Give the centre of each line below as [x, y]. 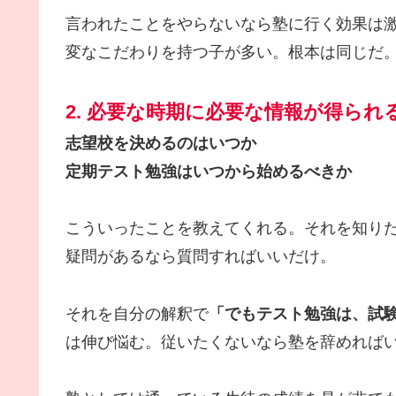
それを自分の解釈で [137, 313]
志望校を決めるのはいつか [161, 143]
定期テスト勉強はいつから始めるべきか [209, 171]
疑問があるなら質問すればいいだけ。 [201, 257]
